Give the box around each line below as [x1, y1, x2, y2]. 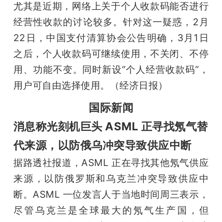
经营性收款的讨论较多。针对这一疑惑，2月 [13, 15, 209, 28]
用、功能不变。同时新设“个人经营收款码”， [13, 63, 209, 75]
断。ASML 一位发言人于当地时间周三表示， [13, 188, 209, 200]
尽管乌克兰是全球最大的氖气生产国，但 [13, 204, 209, 216]
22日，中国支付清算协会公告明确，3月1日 [13, 31, 209, 44]
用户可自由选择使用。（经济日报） [13, 79, 168, 91]
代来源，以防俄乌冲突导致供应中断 [13, 138, 192, 152]
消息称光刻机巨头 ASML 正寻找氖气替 [13, 119, 208, 133]
